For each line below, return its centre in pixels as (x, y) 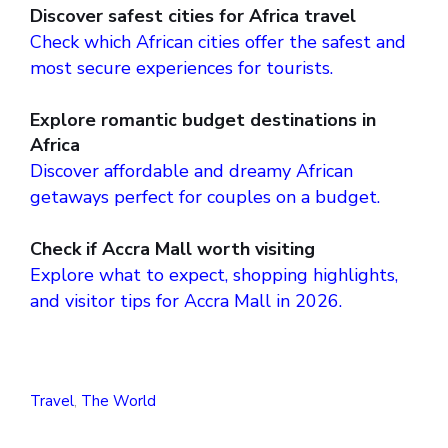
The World (118, 401)
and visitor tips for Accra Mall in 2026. (186, 301)
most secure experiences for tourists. (181, 68)
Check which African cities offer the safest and (218, 42)
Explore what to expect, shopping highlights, (214, 275)
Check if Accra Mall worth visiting (172, 249)
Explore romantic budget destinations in (203, 120)
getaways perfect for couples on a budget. (205, 197)
